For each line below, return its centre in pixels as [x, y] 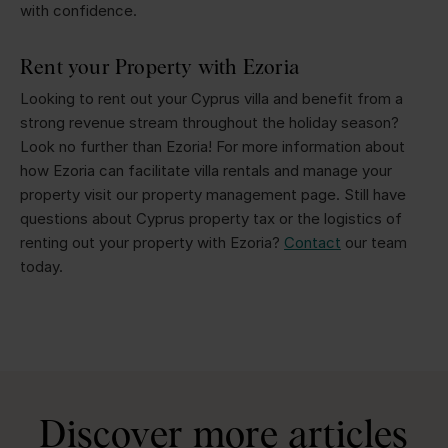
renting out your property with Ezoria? [152, 242]
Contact [312, 242]
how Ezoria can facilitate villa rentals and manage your [206, 170]
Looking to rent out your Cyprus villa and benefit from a [211, 98]
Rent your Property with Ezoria [159, 66]
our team [374, 242]
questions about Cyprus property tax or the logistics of [211, 218]
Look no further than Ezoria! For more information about [212, 146]
